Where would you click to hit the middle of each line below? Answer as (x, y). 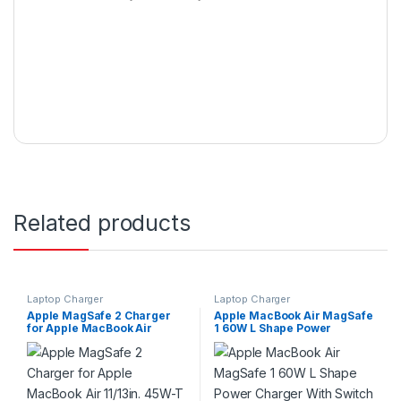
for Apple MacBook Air (90, 328)
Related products (102, 222)
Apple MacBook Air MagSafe (293, 315)
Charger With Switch (270, 340)
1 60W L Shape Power (273, 328)
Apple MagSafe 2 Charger (98, 315)
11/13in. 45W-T (66, 340)
